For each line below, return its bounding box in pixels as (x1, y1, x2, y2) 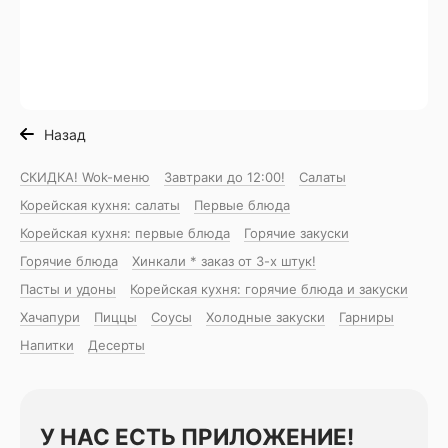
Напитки (20, 337, 74, 354)
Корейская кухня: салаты (20, 197, 180, 214)
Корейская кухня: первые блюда (20, 225, 230, 242)
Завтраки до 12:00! (164, 169, 285, 186)
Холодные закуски (206, 309, 325, 326)
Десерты (88, 337, 145, 354)
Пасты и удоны (20, 281, 116, 298)
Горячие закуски (244, 225, 349, 242)
